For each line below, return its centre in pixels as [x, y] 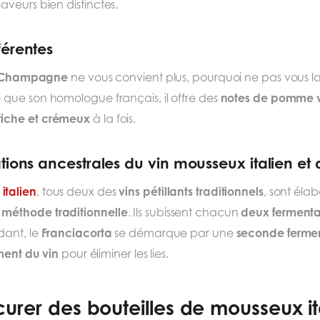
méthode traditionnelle [65, 212]
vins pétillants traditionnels [191, 192]
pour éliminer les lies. [114, 254]
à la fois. [113, 119]
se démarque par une [174, 234]
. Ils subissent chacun [184, 213]
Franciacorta [76, 233]
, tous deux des [77, 192]
